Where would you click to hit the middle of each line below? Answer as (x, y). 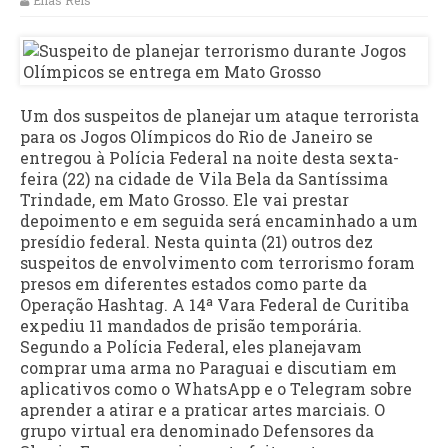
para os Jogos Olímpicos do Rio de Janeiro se (196, 137)
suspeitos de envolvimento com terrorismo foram (217, 263)
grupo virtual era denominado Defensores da (197, 431)
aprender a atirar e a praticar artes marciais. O (202, 410)
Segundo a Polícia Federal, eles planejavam (191, 347)
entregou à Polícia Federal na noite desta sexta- (209, 158)
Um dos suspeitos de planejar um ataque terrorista (219, 116)
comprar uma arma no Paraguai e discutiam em (208, 368)
